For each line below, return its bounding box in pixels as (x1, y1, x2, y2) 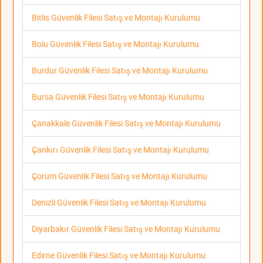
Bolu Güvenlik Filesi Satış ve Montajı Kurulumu (32, 38, 199, 49)
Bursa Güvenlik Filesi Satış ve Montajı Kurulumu (32, 90, 204, 102)
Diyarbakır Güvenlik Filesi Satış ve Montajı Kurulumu (32, 222, 220, 234)
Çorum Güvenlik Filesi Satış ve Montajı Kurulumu (32, 170, 207, 181)
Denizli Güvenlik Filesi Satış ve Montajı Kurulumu (32, 196, 206, 208)
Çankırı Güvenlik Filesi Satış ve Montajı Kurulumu (32, 143, 209, 155)
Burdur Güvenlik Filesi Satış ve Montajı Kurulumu (32, 64, 208, 76)
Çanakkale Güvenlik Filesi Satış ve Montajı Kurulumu (32, 117, 221, 129)
